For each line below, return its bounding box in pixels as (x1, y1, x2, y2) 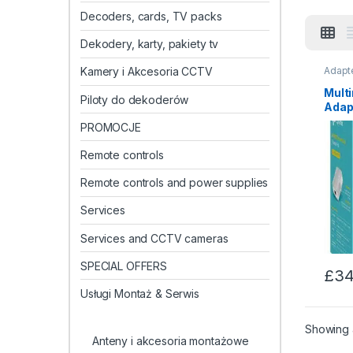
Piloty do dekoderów (80, 92, 189, 106)
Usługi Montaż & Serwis (80, 286, 199, 300)
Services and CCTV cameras (80, 231, 229, 245)
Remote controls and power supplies (80, 176, 269, 190)
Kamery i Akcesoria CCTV (80, 65, 213, 79)
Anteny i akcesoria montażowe (91, 334, 250, 348)
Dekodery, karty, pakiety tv (80, 37, 219, 51)
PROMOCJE (80, 120, 141, 134)
